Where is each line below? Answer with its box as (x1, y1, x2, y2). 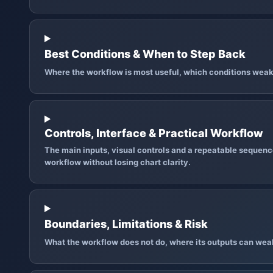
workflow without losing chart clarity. (44, 157, 191, 168)
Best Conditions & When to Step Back (44, 48, 246, 61)
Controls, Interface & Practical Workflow (44, 127, 263, 140)
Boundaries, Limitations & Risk (44, 217, 208, 230)
